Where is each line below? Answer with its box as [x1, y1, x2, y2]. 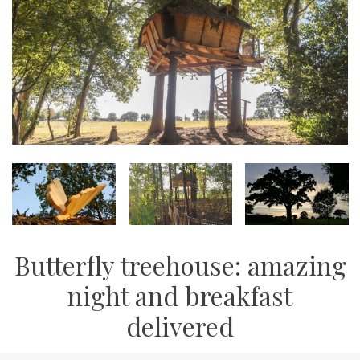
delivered [126, 309, 234, 344]
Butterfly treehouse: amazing [14, 247, 346, 283]
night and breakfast [67, 278, 292, 313]
